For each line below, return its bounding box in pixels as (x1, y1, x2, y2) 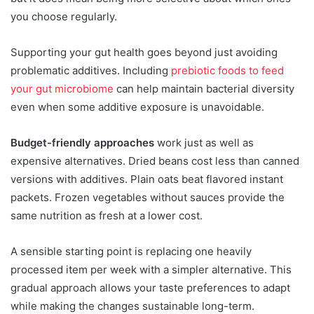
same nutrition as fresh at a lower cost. (11, 208, 203, 222)
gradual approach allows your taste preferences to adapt (11, 280, 290, 294)
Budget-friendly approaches (11, 135, 154, 149)
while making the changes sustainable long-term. (11, 299, 254, 313)
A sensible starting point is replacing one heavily (11, 244, 252, 258)
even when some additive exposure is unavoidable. (11, 100, 264, 114)
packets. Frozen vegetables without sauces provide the (11, 190, 285, 204)
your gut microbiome (11, 81, 114, 95)
